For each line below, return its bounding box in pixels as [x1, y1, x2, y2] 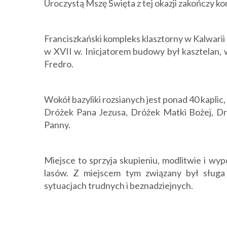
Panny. [44, 119, 70, 130]
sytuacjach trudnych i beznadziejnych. [44, 180, 193, 191]
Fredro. [44, 58, 73, 69]
